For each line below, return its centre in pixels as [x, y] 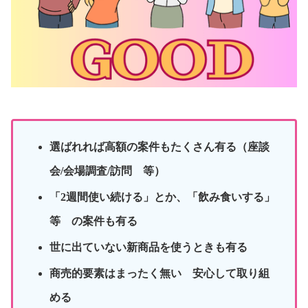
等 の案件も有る [94, 221]
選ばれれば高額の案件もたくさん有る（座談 [160, 146]
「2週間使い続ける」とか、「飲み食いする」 [163, 197]
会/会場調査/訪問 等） [108, 170]
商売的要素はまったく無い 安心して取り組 [160, 274]
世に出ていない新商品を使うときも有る [149, 247]
